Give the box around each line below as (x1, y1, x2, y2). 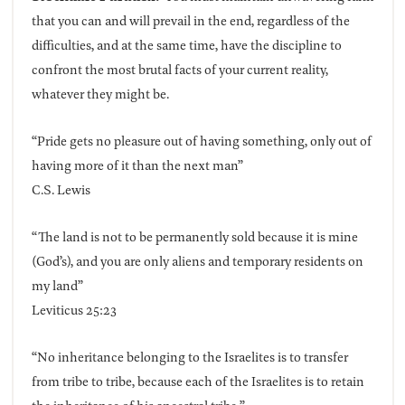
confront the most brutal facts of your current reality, (31, 60, 328, 80)
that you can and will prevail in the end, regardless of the (31, 11, 350, 31)
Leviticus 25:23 (31, 300, 117, 320)
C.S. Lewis (31, 180, 90, 200)
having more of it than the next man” (31, 155, 243, 175)
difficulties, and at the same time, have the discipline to (31, 35, 342, 55)
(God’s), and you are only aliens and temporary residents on (31, 251, 363, 271)
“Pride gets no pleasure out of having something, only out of (31, 131, 372, 151)
